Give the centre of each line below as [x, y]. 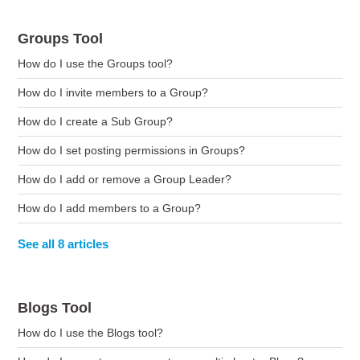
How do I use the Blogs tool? [91, 333]
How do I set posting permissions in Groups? [132, 150]
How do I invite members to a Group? [113, 92]
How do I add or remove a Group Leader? [125, 179]
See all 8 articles [63, 244]
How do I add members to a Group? [110, 208]
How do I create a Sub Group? [96, 121]
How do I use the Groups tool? [96, 63]
